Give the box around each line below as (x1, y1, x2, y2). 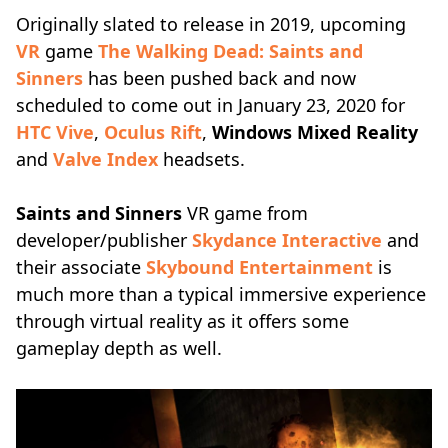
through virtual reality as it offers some (16, 309, 349, 333)
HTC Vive (16, 120, 94, 144)
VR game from (182, 201, 308, 225)
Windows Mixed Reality (212, 120, 418, 144)
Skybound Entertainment (146, 255, 373, 279)
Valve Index (53, 147, 158, 171)
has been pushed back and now (83, 66, 356, 90)
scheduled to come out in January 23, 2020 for (16, 93, 405, 117)
